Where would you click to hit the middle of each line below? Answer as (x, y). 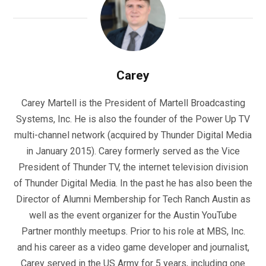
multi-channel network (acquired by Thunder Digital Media (133, 135)
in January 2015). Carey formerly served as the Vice (133, 151)
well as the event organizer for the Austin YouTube (133, 215)
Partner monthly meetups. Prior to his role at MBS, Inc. (133, 231)
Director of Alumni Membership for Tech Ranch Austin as (133, 199)
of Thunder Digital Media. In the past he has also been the (133, 183)
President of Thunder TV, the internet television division (133, 167)
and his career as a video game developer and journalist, (133, 247)
